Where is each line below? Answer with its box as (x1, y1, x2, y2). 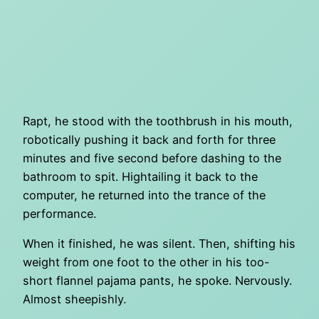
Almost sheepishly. (23, 292, 126, 307)
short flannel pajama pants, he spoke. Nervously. (23, 273, 292, 288)
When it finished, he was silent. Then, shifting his (23, 236, 296, 251)
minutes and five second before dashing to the (23, 151, 281, 166)
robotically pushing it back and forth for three (23, 132, 276, 147)
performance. (23, 206, 96, 221)
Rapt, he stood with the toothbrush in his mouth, (23, 114, 293, 129)
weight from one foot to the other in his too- (23, 255, 270, 270)
